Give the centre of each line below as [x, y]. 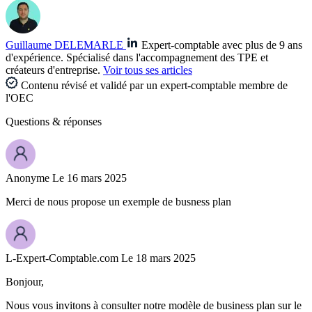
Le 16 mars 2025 [89, 178]
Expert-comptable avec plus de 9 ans [222, 45]
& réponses [76, 122]
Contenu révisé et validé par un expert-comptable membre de [153, 86]
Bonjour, [25, 282]
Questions [28, 122]
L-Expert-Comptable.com [62, 258]
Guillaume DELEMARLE [64, 45]
